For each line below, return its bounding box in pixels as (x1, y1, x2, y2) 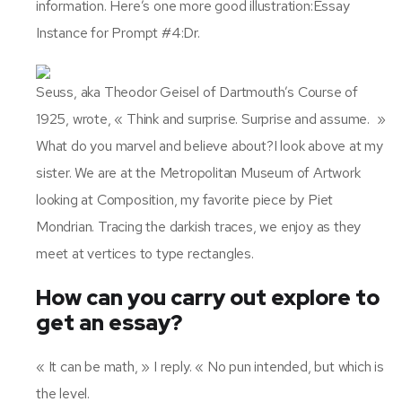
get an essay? (36, 308, 182, 336)
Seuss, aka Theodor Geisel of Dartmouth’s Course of (36, 82, 358, 101)
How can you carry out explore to (36, 283, 380, 311)
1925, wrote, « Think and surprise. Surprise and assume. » (36, 109, 386, 128)
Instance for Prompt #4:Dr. (36, 22, 200, 42)
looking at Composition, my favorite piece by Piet (36, 189, 334, 209)
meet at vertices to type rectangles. (36, 243, 254, 263)
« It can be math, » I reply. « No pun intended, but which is (36, 356, 384, 376)
